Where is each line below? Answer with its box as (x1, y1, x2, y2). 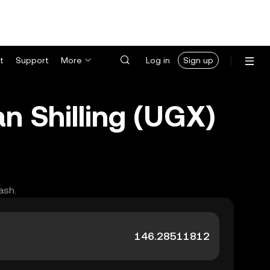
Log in (146, 55, 170, 65)
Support (16, 55, 49, 65)
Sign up (183, 55, 213, 65)
